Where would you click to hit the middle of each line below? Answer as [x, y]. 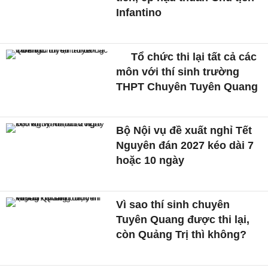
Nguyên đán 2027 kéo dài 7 [185, 146]
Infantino [139, 13]
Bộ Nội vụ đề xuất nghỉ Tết [184, 131]
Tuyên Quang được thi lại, [183, 220]
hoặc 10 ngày [150, 161]
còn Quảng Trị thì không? [182, 235]
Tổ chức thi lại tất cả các [193, 57]
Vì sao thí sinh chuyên [173, 205]
